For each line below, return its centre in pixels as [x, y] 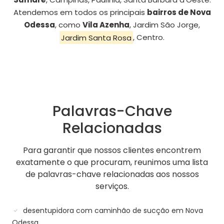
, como [69, 25]
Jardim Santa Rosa [96, 37]
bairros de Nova [179, 12]
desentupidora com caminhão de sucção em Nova [112, 211]
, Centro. [148, 37]
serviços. [112, 186]
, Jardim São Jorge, [165, 25]
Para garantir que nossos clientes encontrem [112, 150]
